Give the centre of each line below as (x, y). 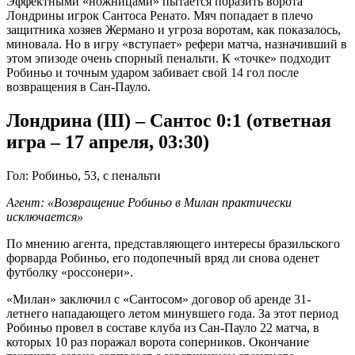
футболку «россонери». (70, 272)
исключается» (45, 216)
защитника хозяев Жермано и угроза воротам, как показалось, (174, 29)
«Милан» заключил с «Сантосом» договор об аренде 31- (158, 299)
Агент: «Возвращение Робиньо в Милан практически (149, 202)
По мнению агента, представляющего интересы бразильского (173, 243)
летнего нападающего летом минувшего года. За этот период (172, 313)
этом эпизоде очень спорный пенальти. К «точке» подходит (168, 58)
